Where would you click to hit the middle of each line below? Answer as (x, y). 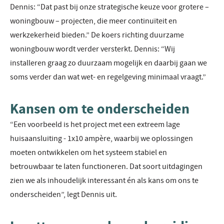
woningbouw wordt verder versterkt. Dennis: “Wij (92, 49)
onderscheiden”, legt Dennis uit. (63, 195)
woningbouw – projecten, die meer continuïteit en (93, 21)
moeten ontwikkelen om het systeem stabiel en (88, 153)
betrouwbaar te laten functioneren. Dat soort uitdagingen (106, 167)
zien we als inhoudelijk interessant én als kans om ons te (104, 181)
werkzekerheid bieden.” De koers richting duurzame (97, 35)
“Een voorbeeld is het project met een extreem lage (95, 125)
